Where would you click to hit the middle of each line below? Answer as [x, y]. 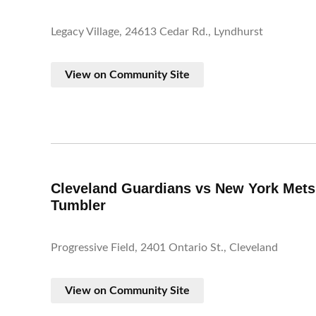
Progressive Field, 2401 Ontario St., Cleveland [164, 248]
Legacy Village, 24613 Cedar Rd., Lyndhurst [157, 32]
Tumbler [78, 206]
